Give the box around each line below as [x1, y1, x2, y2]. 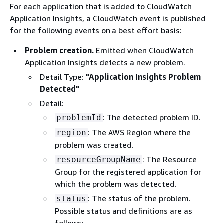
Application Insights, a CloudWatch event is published [10, 13, 206, 23]
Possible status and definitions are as [55, 206, 192, 216]
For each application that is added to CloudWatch [10, 1, 192, 11]
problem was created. [55, 140, 134, 150]
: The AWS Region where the [88, 127, 191, 137]
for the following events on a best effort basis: [10, 25, 182, 35]
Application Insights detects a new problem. [25, 57, 185, 67]
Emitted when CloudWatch [94, 45, 194, 55]
